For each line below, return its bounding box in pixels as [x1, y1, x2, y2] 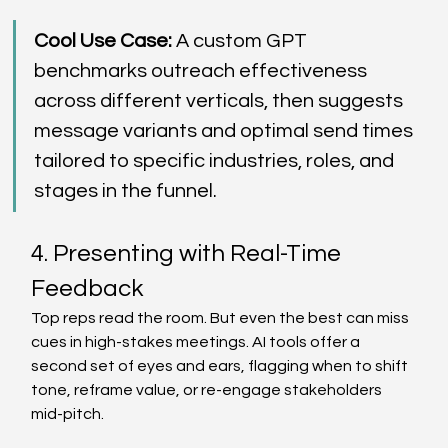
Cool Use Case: [34, 30, 173, 51]
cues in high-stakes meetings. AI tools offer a [31, 333, 364, 350]
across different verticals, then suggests [34, 90, 408, 111]
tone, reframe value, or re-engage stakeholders [31, 381, 386, 398]
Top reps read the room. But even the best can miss [31, 309, 413, 326]
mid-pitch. [31, 405, 108, 422]
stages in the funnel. [34, 180, 222, 201]
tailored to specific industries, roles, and [34, 150, 399, 171]
